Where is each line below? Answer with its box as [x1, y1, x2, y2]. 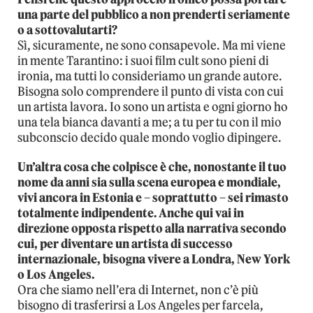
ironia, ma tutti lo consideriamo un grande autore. [17, 68, 282, 84]
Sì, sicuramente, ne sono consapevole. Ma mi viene [17, 37, 286, 53]
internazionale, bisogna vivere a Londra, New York [17, 251, 290, 267]
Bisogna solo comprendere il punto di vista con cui [17, 83, 284, 99]
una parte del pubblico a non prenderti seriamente [17, 6, 290, 22]
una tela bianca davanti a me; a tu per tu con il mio [17, 114, 282, 130]
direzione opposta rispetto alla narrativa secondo [17, 220, 286, 236]
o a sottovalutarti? [17, 22, 117, 38]
